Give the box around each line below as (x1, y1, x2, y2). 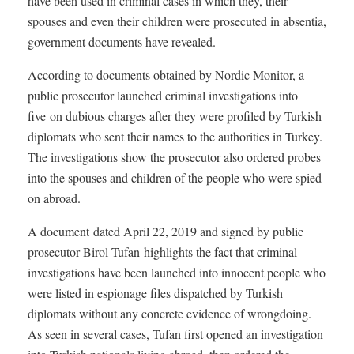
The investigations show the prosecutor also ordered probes (28, 148, 321, 165)
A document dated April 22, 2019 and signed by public (28, 222, 303, 239)
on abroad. (28, 189, 81, 206)
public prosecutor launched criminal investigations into (28, 86, 298, 104)
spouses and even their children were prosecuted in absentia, (28, 12, 326, 29)
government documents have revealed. (28, 32, 216, 50)
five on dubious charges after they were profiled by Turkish (28, 107, 322, 124)
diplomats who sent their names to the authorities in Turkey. (28, 127, 322, 145)
